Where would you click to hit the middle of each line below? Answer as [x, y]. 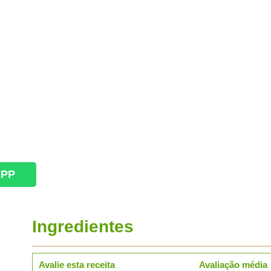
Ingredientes [83, 227]
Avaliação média [233, 265]
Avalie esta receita [77, 265]
